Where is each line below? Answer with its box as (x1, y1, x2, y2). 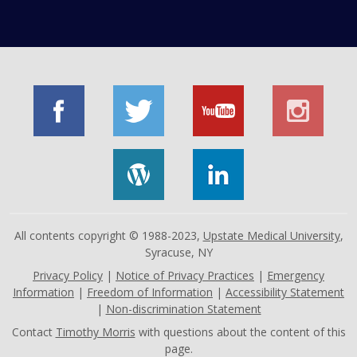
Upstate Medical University (202, 227, 340, 243)
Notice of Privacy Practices (116, 267, 254, 283)
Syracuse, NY (144, 244, 213, 260)
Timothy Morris (55, 324, 135, 339)
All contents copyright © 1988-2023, (14, 227, 203, 243)
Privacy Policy (33, 267, 103, 283)
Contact (11, 324, 56, 339)
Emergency (267, 267, 324, 283)
